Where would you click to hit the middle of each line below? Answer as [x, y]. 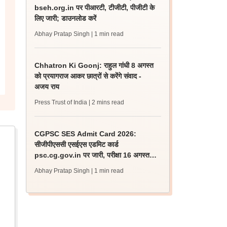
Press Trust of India [61, 102]
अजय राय [47, 87]
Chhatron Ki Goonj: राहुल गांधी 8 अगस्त [94, 65]
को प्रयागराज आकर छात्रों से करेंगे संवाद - [88, 76]
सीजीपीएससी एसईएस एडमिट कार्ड [77, 144]
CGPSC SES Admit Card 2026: [86, 134]
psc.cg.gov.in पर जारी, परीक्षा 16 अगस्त [92, 155]
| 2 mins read [107, 102]
